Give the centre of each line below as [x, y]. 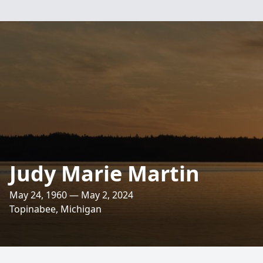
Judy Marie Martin [104, 173]
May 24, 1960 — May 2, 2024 [71, 195]
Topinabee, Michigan [55, 209]
